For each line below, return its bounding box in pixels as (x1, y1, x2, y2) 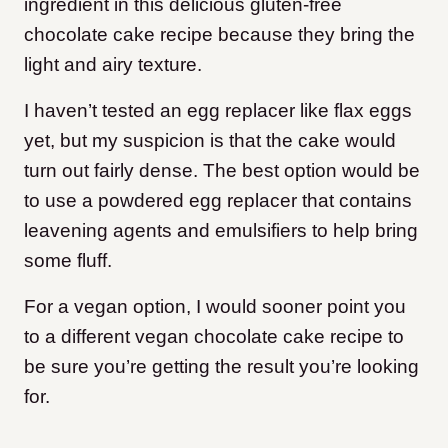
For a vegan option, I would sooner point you (24, 296, 406, 318)
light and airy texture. (24, 54, 207, 76)
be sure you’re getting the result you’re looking (24, 356, 419, 378)
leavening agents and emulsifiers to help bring (24, 220, 418, 242)
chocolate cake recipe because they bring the (24, 24, 415, 46)
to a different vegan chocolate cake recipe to (24, 326, 404, 348)
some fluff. (24, 250, 112, 272)
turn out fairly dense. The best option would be (24, 160, 420, 182)
